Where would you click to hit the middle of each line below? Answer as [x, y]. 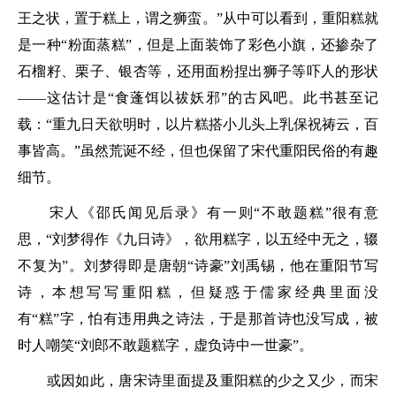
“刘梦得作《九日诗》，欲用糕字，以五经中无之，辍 [213, 239]
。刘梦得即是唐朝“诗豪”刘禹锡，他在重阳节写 [224, 266]
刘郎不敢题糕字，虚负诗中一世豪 [187, 345]
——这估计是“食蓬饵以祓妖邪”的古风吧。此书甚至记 [198, 98]
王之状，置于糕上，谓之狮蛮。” [120, 18]
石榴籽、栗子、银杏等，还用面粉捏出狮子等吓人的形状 [198, 71]
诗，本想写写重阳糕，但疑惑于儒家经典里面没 [198, 292]
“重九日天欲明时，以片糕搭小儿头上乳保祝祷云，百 [213, 124]
